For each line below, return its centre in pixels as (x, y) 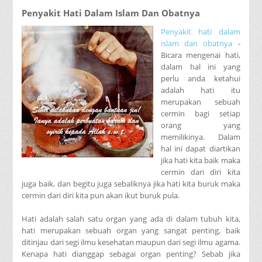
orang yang (201, 125)
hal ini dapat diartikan (201, 148)
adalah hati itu (201, 90)
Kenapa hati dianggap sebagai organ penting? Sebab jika (131, 254)
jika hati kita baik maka (201, 160)
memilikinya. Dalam (201, 137)
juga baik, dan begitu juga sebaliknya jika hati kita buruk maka (131, 183)
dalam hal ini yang (201, 66)
